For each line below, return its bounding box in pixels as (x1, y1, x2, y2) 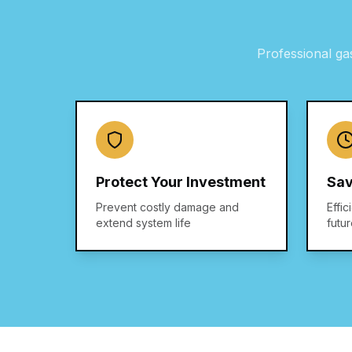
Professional (257, 46, 335, 61)
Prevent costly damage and (96, 200, 239, 214)
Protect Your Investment (96, 174, 266, 190)
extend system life (96, 216, 191, 229)
